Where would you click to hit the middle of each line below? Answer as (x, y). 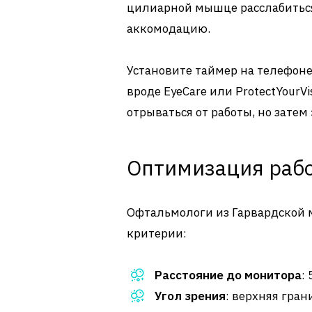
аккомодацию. (169, 29)
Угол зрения (190, 296)
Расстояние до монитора (228, 275)
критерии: (157, 234)
